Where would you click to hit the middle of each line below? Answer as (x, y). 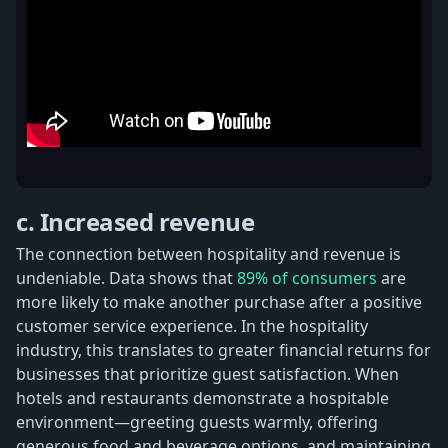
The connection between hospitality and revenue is (208, 253)
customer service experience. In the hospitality (192, 325)
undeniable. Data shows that (126, 277)
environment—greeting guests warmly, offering (197, 421)
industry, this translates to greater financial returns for (223, 349)
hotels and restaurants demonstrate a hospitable (202, 397)
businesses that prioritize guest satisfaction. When (207, 373)
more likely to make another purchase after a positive (219, 301)
